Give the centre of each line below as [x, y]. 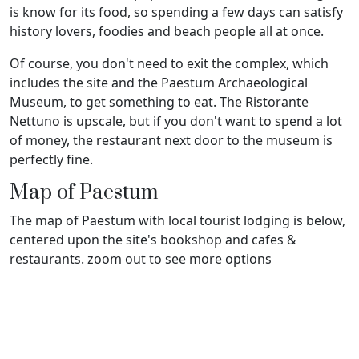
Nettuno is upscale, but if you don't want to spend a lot [176, 121]
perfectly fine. [51, 160]
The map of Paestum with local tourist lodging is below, [177, 221]
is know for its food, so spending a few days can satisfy [176, 12]
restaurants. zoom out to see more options [141, 259]
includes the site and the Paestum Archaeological [159, 83]
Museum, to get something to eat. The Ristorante [159, 102]
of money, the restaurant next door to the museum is [171, 141]
